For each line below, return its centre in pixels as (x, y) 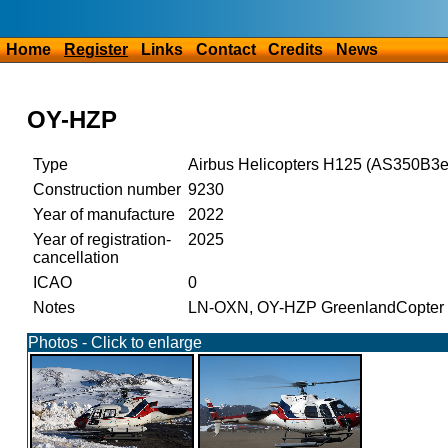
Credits (296, 50)
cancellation (75, 258)
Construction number (106, 190)
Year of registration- (101, 240)
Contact (225, 50)
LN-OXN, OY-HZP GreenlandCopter (315, 308)
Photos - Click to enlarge (114, 343)
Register (96, 50)
